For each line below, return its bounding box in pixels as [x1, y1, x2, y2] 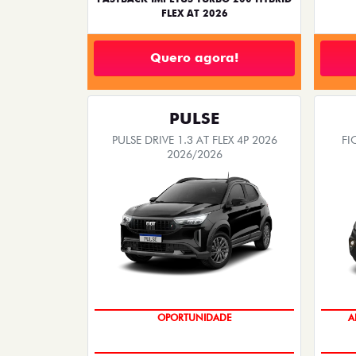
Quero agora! [150, 50, 238, 66]
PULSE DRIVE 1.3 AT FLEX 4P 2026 [111, 133, 277, 146]
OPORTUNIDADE [157, 311, 231, 324]
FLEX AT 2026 [161, 6, 228, 19]
